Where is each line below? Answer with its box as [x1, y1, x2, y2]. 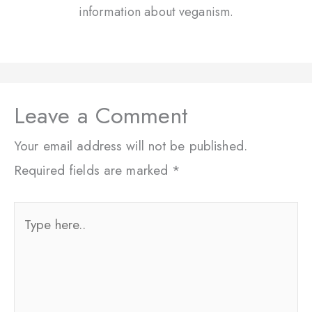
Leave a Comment [14, 98, 188, 132]
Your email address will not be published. [14, 136, 247, 155]
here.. [13, 228, 45, 248]
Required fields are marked [14, 160, 173, 180]
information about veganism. [78, 2, 234, 21]
